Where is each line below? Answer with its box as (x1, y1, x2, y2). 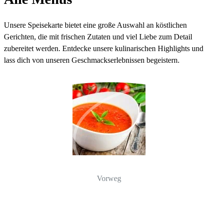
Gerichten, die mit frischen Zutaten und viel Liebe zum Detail (4, 33, 192, 42)
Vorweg (97, 174, 121, 183)
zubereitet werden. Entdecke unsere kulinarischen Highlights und (4, 44, 203, 54)
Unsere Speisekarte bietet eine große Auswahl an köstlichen (4, 21, 187, 30)
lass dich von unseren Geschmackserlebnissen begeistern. (4, 56, 180, 65)
